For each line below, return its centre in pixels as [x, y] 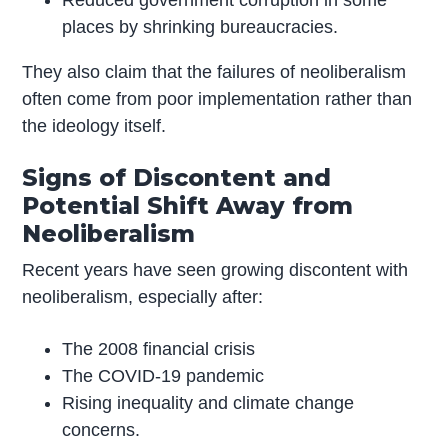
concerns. [101, 430]
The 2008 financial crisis [159, 349]
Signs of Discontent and [177, 178]
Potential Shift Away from [188, 206]
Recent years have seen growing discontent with [215, 270]
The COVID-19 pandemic [163, 376]
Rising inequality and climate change [208, 403]
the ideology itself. [94, 125]
